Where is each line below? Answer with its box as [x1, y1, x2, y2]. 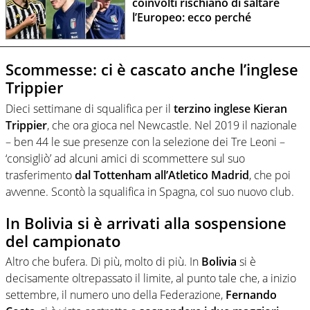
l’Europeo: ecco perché [131, 10, 251, 26]
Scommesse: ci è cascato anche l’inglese [6, 59, 298, 80]
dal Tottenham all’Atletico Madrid [75, 167, 249, 183]
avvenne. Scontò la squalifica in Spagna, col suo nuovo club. [6, 183, 294, 199]
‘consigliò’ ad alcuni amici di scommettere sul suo [6, 150, 245, 166]
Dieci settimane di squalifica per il [6, 100, 174, 116]
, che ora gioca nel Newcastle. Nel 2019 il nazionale [47, 117, 297, 133]
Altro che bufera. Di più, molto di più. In [6, 254, 201, 270]
